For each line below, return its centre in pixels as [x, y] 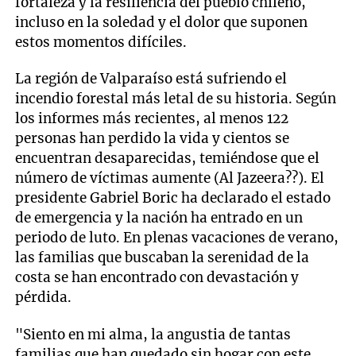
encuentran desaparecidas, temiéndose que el [168, 159]
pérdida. [44, 298]
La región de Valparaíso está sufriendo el [151, 79]
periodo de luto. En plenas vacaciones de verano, [177, 238]
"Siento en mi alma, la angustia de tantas [153, 334]
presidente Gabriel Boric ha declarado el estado [173, 198]
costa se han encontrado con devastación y [157, 278]
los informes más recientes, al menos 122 [152, 119]
